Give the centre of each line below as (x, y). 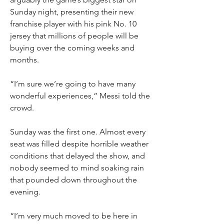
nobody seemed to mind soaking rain (77, 168)
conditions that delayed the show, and (77, 156)
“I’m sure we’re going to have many (73, 84)
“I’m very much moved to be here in (74, 216)
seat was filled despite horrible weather (79, 144)
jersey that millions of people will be (74, 36)
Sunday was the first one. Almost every (78, 132)
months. (24, 60)
